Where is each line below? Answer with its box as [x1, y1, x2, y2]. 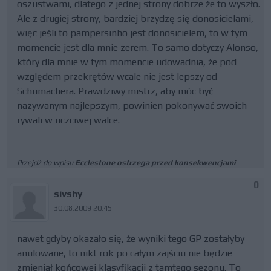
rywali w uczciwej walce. [17, 114, 120, 126]
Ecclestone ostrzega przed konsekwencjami [75, 158, 236, 167]
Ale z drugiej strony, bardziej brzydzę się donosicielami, [17, 13, 253, 24]
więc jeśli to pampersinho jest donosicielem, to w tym [17, 27, 247, 39]
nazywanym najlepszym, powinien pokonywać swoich [17, 100, 247, 111]
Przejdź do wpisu [17, 158, 75, 167]
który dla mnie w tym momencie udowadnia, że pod [17, 56, 237, 68]
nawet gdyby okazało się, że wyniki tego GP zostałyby [17, 233, 244, 244]
